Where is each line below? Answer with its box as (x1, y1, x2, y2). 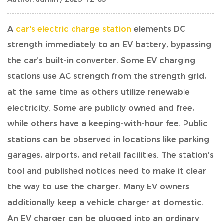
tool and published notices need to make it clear (7, 166, 206, 176)
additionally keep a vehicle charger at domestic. (7, 198, 204, 207)
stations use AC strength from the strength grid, (7, 72, 206, 81)
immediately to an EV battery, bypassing (43, 40, 211, 49)
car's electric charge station (16, 24, 131, 34)
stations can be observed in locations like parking (7, 135, 209, 144)
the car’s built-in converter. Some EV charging (7, 56, 195, 65)
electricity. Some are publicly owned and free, (7, 103, 194, 112)
